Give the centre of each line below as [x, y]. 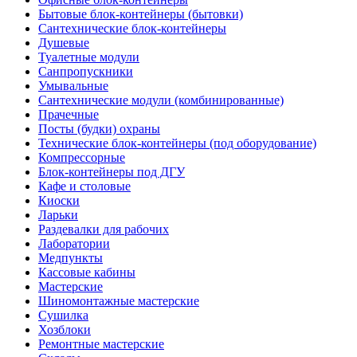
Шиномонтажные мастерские [119, 300]
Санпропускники [86, 71]
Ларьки [58, 214]
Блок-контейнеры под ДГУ [112, 171]
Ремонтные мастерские [101, 343]
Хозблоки [65, 329]
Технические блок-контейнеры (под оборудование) [177, 143]
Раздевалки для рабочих [104, 229]
